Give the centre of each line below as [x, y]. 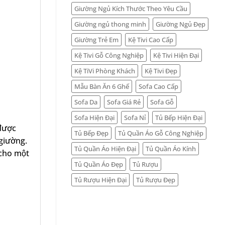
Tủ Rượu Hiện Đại [100, 180]
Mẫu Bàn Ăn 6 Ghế [102, 86]
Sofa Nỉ [135, 117]
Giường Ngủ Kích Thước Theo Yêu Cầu [131, 8]
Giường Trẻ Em [96, 39]
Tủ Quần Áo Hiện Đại [105, 148]
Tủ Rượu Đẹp [156, 180]
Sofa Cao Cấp [158, 86]
